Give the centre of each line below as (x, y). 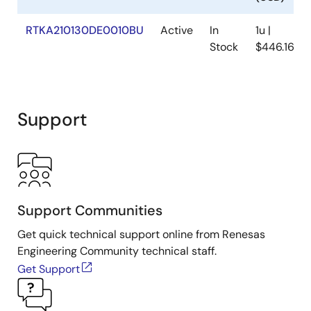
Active (177, 30)
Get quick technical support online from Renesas (141, 234)
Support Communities (90, 210)
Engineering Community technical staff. (117, 251)
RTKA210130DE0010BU (85, 30)
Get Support (49, 269)
